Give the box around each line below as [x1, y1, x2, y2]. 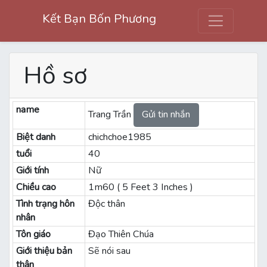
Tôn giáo [15, 227, 51, 241]
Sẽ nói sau [88, 244, 131, 257]
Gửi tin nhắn [142, 108, 191, 122]
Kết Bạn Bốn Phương [42, 10, 157, 27]
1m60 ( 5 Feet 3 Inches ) [88, 180, 193, 194]
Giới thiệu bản [15, 244, 72, 257]
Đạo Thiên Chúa [88, 227, 154, 241]
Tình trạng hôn [15, 197, 74, 210]
